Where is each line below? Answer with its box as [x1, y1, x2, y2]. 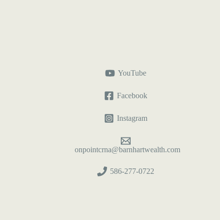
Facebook [117, 91, 148, 100]
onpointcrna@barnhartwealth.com [74, 145, 180, 154]
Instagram [117, 114, 148, 123]
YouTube [118, 69, 147, 78]
